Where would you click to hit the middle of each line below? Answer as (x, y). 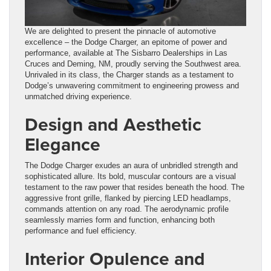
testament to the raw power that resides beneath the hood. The (135, 187)
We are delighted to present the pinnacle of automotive (120, 31)
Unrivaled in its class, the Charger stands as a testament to (129, 74)
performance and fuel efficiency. (81, 230)
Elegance (63, 144)
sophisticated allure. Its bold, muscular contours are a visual (130, 176)
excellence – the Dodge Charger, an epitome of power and (126, 42)
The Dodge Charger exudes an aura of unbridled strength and (131, 165)
